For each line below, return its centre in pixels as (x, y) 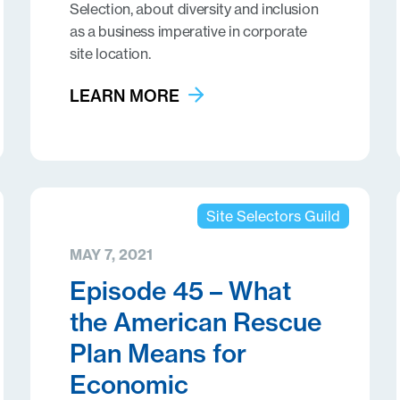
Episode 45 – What (180, 291)
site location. (110, 54)
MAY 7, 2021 (111, 254)
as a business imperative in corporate (188, 31)
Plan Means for (158, 353)
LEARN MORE (124, 96)
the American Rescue (195, 322)
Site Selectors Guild (273, 216)
